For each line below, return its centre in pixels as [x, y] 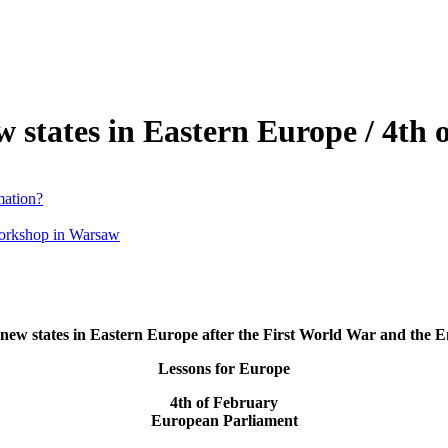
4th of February [224, 402]
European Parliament [224, 420]
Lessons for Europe [224, 368]
